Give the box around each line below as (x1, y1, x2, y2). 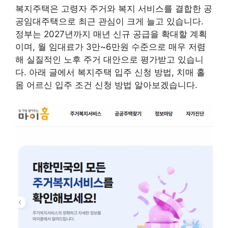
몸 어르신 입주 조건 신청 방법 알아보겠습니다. (15, 79, 197, 90)
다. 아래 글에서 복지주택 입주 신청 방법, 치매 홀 (15, 67, 205, 77)
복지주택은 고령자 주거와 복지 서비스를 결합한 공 (15, 3, 212, 14)
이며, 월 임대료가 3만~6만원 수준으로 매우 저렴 (15, 41, 206, 52)
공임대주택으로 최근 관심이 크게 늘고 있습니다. (15, 16, 204, 26)
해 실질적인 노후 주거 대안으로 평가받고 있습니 (15, 54, 204, 65)
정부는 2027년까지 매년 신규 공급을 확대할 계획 (15, 28, 207, 39)
